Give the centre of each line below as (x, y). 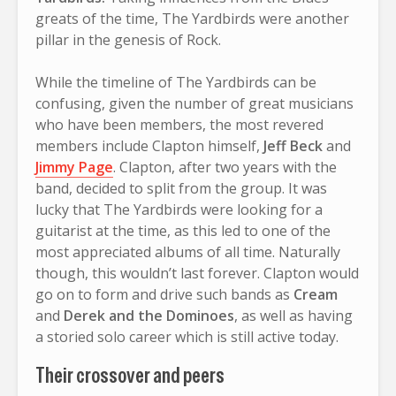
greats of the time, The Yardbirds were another (192, 18)
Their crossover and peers (130, 375)
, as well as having (293, 315)
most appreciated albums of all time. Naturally (188, 251)
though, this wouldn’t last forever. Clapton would (197, 273)
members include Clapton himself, (149, 145)
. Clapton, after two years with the (225, 167)
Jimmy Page (74, 167)
